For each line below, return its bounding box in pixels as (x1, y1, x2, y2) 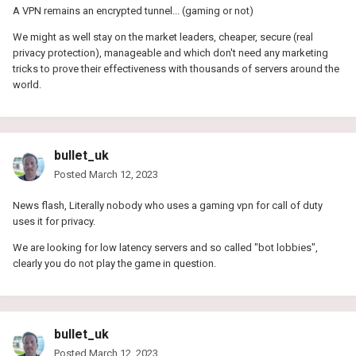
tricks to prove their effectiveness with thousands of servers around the (13, 62, 339, 75)
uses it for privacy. (13, 215, 95, 227)
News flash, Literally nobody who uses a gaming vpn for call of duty (13, 199, 323, 211)
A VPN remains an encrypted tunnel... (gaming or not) (13, 4, 253, 17)
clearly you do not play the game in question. (13, 257, 216, 269)
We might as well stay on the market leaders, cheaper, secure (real (13, 30, 313, 43)
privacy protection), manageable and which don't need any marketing (13, 46, 328, 59)
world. (13, 78, 41, 91)
